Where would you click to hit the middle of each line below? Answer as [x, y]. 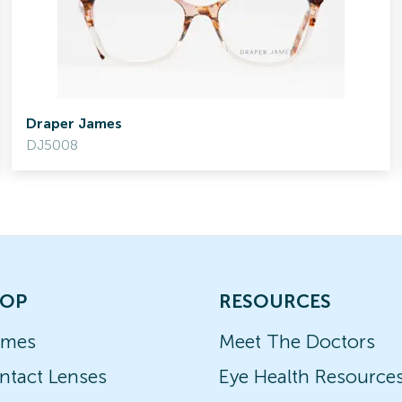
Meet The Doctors [297, 341]
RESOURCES [275, 301]
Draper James [74, 123]
